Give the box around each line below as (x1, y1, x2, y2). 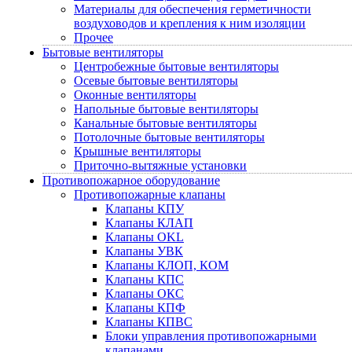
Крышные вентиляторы (74, 145, 201, 158)
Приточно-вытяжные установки (74, 159, 247, 172)
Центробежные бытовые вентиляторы (74, 60, 279, 73)
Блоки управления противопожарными (105, 329, 317, 343)
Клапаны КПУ (105, 202, 184, 215)
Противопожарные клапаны (74, 188, 225, 201)
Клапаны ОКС (105, 287, 184, 300)
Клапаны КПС (105, 273, 184, 286)
